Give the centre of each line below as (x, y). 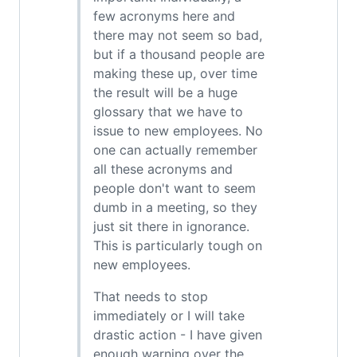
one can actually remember (175, 150)
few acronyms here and (164, 16)
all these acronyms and (163, 169)
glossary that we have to (168, 112)
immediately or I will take (169, 316)
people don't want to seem (175, 188)
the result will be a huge (165, 92)
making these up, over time (175, 73)
